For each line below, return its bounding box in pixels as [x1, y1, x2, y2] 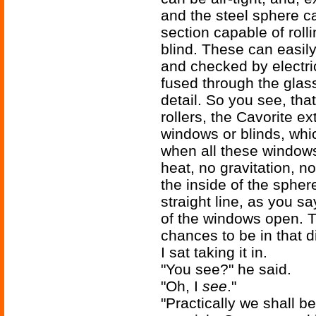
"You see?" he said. [161, 261, 291, 278]
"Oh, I [161, 278, 202, 295]
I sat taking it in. [161, 244, 267, 261]
